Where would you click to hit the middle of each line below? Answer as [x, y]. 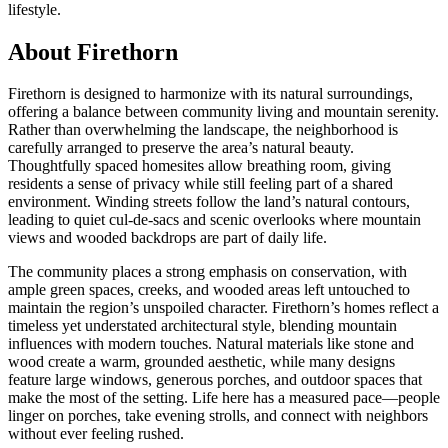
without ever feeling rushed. [96, 434]
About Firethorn [93, 51]
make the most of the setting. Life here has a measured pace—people [224, 398]
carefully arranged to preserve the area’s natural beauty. [181, 148]
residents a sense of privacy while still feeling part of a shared [200, 184]
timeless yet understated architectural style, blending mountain [202, 326]
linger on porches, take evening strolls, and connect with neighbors [218, 416]
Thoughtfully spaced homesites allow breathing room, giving [199, 166]
